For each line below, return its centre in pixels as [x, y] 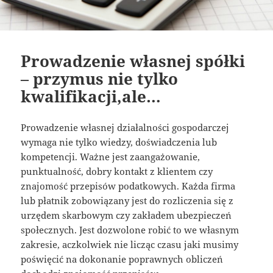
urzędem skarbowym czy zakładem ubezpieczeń [126, 215]
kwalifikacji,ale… [91, 96]
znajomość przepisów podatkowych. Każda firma [128, 186]
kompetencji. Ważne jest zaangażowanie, [111, 156]
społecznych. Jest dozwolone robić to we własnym [130, 229]
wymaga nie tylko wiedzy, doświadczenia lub [119, 142]
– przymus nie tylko [100, 78]
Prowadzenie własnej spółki [133, 61]
